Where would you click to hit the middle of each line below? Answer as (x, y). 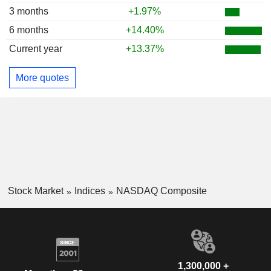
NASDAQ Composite (161, 191)
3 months (29, 11)
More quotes (42, 77)
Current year (36, 49)
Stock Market (35, 191)
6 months (29, 30)
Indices (90, 191)
